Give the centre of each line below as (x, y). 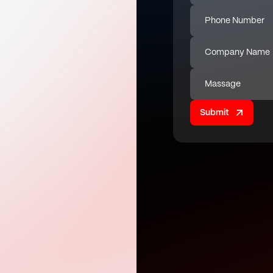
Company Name (237, 52)
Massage (223, 84)
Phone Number (235, 21)
